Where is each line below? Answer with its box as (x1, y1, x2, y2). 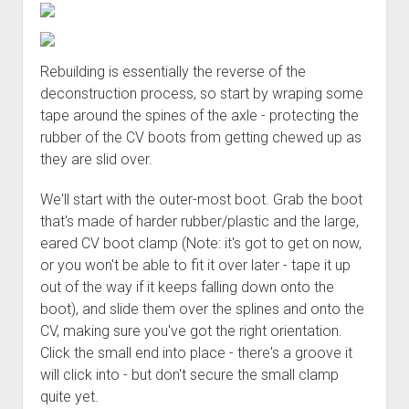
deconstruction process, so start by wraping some (39, 84, 363, 102)
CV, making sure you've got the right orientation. (39, 321, 342, 340)
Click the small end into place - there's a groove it (39, 343, 352, 362)
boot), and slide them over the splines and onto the (39, 299, 364, 318)
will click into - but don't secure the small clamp (39, 365, 339, 383)
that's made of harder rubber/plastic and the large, (39, 212, 359, 230)
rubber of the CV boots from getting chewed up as (39, 128, 362, 146)
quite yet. (39, 387, 99, 405)
